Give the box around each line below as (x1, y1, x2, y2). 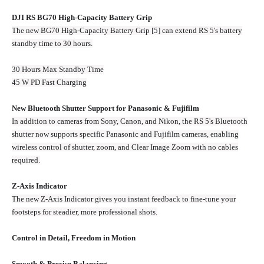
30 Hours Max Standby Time (12, 65, 104, 74)
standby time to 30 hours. (12, 39, 93, 48)
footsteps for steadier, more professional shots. (12, 207, 157, 217)
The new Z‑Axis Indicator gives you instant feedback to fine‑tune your (12, 194, 236, 204)
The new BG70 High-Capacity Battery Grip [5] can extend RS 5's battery (12, 26, 242, 35)
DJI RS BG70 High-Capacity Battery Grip (12, 13, 152, 22)
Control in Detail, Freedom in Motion (12, 233, 136, 243)
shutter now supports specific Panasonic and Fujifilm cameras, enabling (12, 130, 239, 139)
